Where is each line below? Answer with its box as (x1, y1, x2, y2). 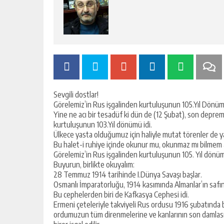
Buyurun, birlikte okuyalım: (53, 159, 134, 169)
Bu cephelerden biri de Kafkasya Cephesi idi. (53, 189, 189, 199)
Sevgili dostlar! (53, 89, 98, 99)
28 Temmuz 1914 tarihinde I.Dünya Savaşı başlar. (53, 169, 202, 179)
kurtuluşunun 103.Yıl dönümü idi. (53, 119, 152, 129)
